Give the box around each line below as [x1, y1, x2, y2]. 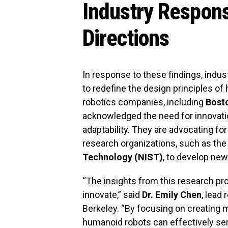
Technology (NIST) [82, 151, 163, 162]
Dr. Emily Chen [142, 189, 202, 200]
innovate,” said [82, 189, 142, 200]
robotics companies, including [82, 96, 206, 107]
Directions [82, 24, 169, 51]
